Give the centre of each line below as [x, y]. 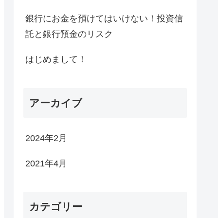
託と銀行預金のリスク [69, 34]
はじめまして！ [56, 60]
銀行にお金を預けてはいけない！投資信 [104, 19]
